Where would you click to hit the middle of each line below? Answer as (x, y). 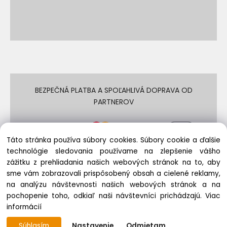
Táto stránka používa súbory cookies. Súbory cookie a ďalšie (113, 140)
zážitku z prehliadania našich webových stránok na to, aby (113, 163)
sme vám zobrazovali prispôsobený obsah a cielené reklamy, (113, 174)
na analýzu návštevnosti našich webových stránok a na (113, 185)
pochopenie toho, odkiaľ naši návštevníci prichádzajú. (106, 196)
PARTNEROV (113, 102)
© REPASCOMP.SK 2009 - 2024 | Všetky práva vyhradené (113, 185)
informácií (24, 207)
